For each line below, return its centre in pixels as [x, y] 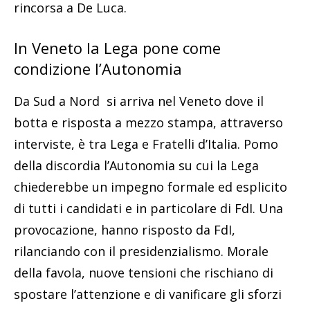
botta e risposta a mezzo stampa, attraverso [148, 122]
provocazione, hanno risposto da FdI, [125, 229]
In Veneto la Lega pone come [117, 47]
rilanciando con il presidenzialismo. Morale [141, 251]
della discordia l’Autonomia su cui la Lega [136, 165]
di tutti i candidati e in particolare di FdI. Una [148, 208]
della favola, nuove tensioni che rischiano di [144, 272]
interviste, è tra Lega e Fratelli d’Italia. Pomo [146, 144]
